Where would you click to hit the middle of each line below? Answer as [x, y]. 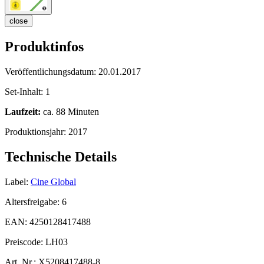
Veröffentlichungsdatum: [52, 72]
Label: [16, 181]
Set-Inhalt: [25, 92]
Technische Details [61, 157]
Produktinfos [44, 47]
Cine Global [53, 181]
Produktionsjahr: [37, 132]
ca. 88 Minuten [70, 112]
